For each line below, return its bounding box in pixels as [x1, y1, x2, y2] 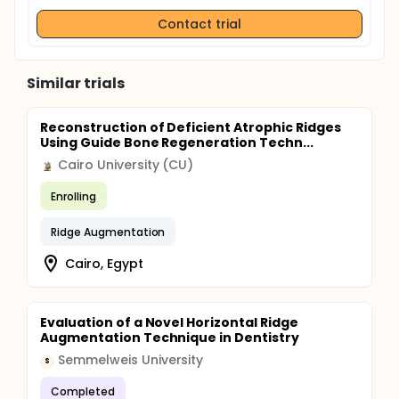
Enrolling [51, 188, 96, 204]
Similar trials [27, 73, 125, 94]
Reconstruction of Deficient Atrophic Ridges [40, 118, 341, 136]
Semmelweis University [58, 351, 204, 369]
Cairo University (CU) [58, 156, 194, 174]
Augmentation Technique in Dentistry [40, 329, 299, 346]
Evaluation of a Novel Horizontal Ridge [40, 313, 298, 331]
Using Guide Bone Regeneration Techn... [40, 134, 313, 151]
